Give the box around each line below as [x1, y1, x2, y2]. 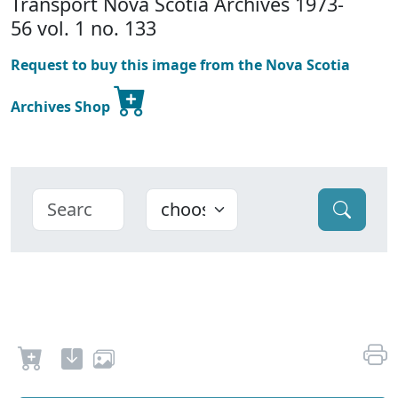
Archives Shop [11, 97, 114, 117]
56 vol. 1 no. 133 [11, 15, 156, 42]
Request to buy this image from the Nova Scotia [11, 55, 350, 76]
